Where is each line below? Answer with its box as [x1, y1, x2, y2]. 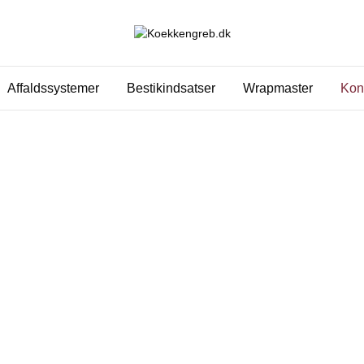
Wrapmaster [243, 81, 313, 96]
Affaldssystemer [7, 81, 99, 96]
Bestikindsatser [127, 81, 215, 96]
